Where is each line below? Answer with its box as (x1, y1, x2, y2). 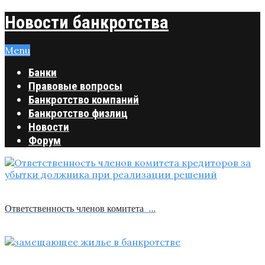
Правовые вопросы (28, 79, 122, 93)
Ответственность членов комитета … (5, 202, 156, 215)
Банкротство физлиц (28, 106, 128, 120)
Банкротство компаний (28, 92, 139, 106)
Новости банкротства (5, 11, 169, 33)
